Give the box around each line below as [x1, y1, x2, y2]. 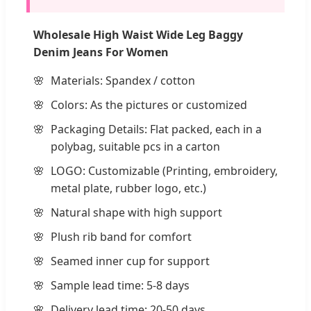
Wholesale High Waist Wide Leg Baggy [33, 26, 243, 42]
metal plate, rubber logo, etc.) [51, 180, 206, 196]
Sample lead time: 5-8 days [51, 277, 190, 293]
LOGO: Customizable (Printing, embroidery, [51, 162, 278, 178]
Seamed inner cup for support [51, 253, 210, 269]
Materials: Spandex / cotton [51, 72, 195, 88]
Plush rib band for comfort [51, 228, 192, 244]
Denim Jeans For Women [33, 44, 169, 60]
